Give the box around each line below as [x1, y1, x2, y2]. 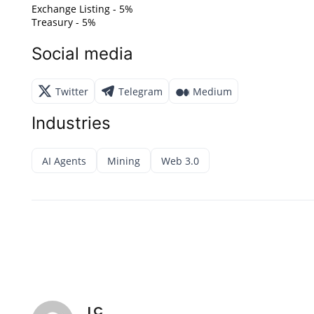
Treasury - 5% [32, 15, 96, 29]
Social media [32, 43, 133, 64]
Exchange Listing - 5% [32, 2, 133, 16]
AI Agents [42, 153, 86, 168]
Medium [193, 84, 232, 98]
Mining [107, 153, 140, 168]
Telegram [118, 84, 163, 98]
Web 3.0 [161, 153, 199, 168]
